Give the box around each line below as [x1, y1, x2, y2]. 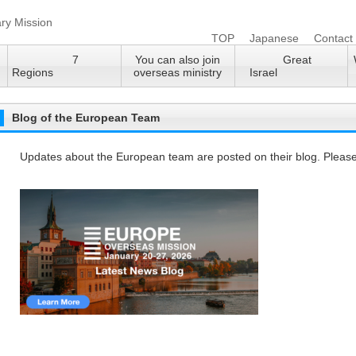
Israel [250, 66, 334, 79]
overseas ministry [133, 66, 222, 79]
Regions [12, 66, 132, 79]
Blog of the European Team [12, 111, 160, 124]
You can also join [135, 53, 221, 66]
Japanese [250, 32, 299, 44]
